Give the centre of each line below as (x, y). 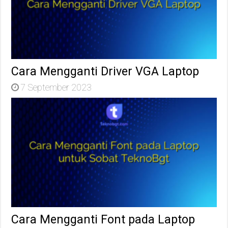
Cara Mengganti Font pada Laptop (103, 220)
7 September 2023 (56, 88)
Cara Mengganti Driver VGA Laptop (105, 72)
